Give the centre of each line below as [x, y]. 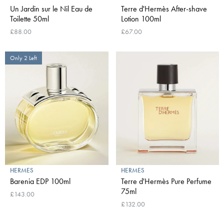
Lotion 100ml [141, 19]
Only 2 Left [23, 58]
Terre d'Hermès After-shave [164, 9]
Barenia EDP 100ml [40, 181]
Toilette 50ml [29, 19]
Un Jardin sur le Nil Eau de [51, 9]
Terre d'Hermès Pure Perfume [166, 181]
